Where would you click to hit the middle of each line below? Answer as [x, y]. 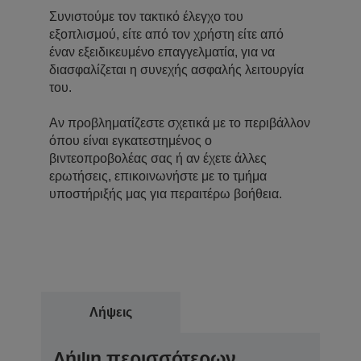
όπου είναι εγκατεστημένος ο [131, 140]
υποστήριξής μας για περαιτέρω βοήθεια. [166, 193]
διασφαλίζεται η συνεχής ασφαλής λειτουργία [176, 69]
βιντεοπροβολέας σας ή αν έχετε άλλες [158, 158]
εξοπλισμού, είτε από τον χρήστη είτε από [166, 34]
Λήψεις [111, 312]
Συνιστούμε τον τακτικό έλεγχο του [146, 16]
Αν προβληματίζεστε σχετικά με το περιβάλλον [180, 122]
